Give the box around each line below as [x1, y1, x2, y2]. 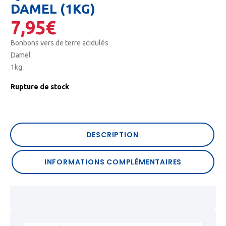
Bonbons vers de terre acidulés [11, 39, 108, 47]
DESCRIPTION [86, 130, 139, 140]
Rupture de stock [11, 83, 69, 91]
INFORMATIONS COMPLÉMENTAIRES [44, 157, 182, 167]
